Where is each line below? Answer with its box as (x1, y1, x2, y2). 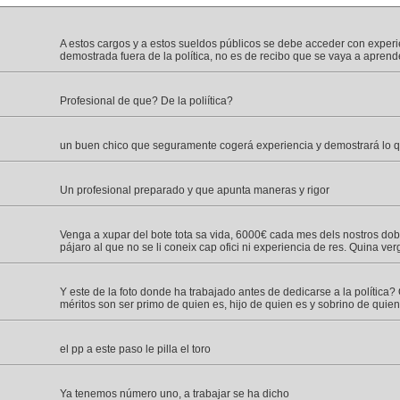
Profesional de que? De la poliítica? (60, 95, 233, 107)
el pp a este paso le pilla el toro (60, 343, 211, 355)
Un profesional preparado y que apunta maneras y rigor (60, 184, 329, 196)
